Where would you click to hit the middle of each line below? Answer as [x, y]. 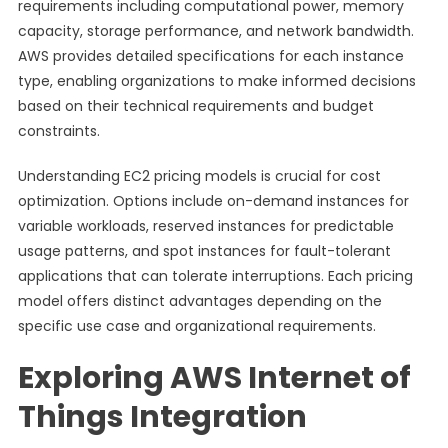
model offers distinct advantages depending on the [199, 301]
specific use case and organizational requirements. [196, 326]
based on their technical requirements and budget [195, 106]
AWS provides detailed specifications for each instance [210, 56]
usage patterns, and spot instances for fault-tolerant [204, 251]
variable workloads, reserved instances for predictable [205, 226]
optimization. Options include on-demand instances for [213, 201]
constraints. [58, 131]
